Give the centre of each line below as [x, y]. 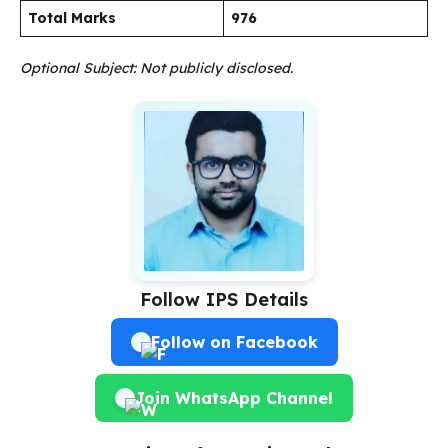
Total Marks [72, 18]
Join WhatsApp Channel [234, 398]
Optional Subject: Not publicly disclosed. [156, 68]
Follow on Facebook [234, 342]
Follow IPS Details [224, 300]
